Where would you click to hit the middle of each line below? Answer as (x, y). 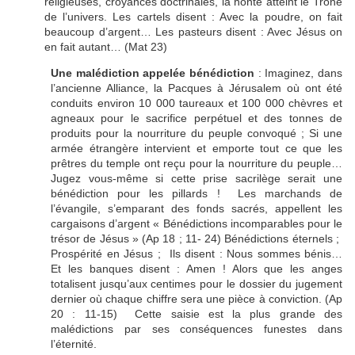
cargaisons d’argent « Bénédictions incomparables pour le (197, 224)
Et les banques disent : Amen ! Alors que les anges (197, 269)
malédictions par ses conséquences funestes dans (197, 329)
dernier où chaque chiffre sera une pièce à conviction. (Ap (197, 299)
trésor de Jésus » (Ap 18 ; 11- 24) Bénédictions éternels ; (197, 239)
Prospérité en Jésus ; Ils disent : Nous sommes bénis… (197, 254)
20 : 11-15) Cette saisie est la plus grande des (197, 314)
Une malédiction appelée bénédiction (153, 73)
